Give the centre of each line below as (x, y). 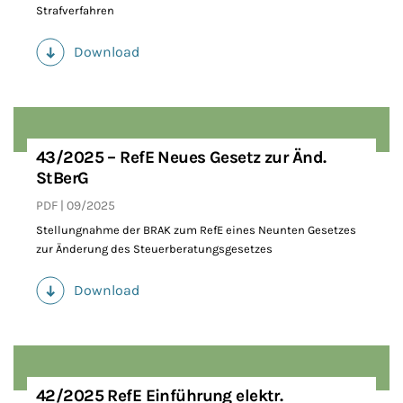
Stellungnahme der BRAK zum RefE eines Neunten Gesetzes (196, 230)
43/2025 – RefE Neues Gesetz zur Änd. (181, 158)
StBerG (63, 179)
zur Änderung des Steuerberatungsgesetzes (154, 249)
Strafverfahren (75, 11)
